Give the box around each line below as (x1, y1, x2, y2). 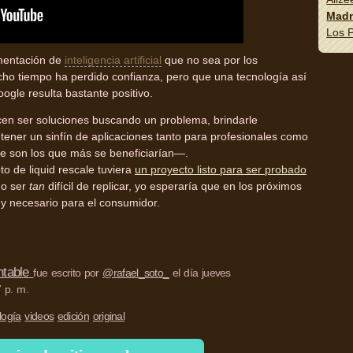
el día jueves (169, 266, 231, 280)
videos (24, 310, 54, 323)
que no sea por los (162, 54, 258, 67)
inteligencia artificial (65, 54, 162, 67)
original (92, 310, 125, 323)
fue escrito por (33, 266, 103, 280)
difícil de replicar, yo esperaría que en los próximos (45, 180, 302, 193)
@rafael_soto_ (102, 266, 169, 280)
